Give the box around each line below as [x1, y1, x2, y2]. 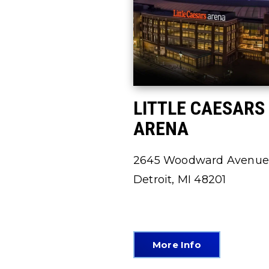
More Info [153, 239, 201, 250]
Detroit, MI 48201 [133, 173, 226, 186]
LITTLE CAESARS [133, 97, 265, 119]
